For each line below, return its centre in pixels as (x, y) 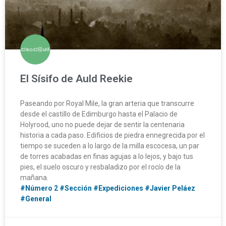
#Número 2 (39, 188)
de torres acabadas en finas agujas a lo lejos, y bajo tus (107, 156)
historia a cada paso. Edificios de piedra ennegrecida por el (112, 135)
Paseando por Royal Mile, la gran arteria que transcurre (107, 103)
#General (36, 199)
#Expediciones (118, 188)
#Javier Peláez (170, 188)
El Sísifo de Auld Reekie (76, 78)
